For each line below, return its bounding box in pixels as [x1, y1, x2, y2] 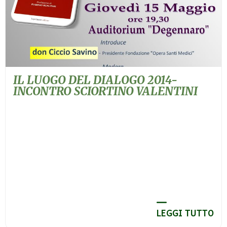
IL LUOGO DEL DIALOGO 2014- [13, 72, 177, 87]
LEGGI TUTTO [157, 204, 214, 223]
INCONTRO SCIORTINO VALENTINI [13, 84, 198, 98]
